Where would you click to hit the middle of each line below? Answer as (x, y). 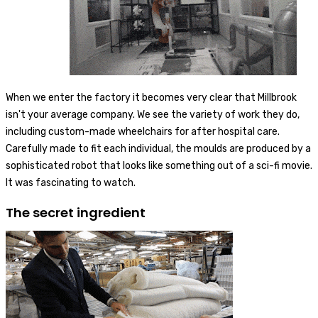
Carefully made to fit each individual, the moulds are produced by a (158, 148)
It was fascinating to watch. (71, 182)
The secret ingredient (76, 212)
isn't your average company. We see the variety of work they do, (153, 114)
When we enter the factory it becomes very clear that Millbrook (151, 97)
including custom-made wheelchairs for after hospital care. (143, 131)
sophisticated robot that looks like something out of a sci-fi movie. (159, 165)
